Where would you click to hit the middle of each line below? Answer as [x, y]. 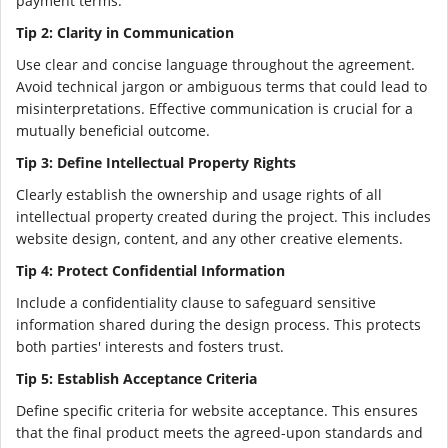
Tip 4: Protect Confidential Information [150, 270]
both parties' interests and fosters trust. [150, 346]
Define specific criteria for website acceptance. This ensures [217, 410]
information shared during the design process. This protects [218, 324]
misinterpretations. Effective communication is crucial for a [214, 108]
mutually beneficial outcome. [113, 130]
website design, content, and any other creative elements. [209, 238]
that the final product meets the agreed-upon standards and [219, 432]
